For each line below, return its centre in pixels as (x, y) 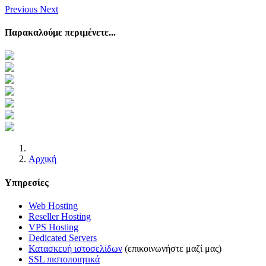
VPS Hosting (53, 227)
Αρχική (42, 159)
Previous (21, 9)
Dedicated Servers (63, 237)
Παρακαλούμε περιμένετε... (60, 33)
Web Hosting (53, 205)
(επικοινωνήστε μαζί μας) (172, 248)
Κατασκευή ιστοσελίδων (75, 248)
